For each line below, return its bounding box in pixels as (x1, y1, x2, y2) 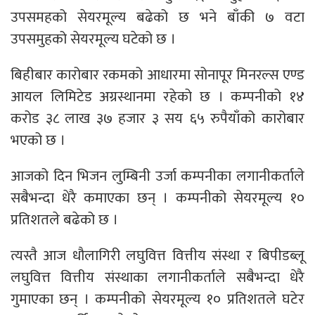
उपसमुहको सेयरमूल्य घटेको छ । (11, 26, 176, 51)
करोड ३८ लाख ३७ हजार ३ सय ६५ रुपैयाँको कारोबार (11, 105, 304, 131)
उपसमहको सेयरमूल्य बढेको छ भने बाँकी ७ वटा (11, 4, 304, 30)
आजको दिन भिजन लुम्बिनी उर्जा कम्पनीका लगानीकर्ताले (11, 163, 304, 188)
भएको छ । (11, 127, 65, 153)
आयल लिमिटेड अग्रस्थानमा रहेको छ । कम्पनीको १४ (11, 84, 304, 109)
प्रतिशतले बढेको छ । (11, 207, 118, 232)
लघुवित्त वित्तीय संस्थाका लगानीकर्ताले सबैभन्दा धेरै (11, 264, 304, 290)
